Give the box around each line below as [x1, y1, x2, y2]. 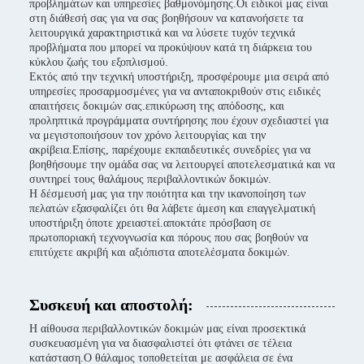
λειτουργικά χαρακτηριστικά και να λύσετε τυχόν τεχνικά [29, 27, 295, 39]
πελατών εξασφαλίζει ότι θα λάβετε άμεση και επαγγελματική [29, 202, 315, 214]
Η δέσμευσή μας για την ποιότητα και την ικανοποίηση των [29, 188, 305, 200]
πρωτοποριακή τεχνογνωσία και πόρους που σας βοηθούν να [29, 232, 308, 244]
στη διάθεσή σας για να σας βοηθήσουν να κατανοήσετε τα [29, 12, 303, 24]
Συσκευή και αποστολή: [29, 296, 193, 314]
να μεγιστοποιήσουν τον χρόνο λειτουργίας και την [29, 129, 266, 141]
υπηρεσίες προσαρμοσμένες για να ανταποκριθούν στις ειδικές [29, 85, 321, 97]
